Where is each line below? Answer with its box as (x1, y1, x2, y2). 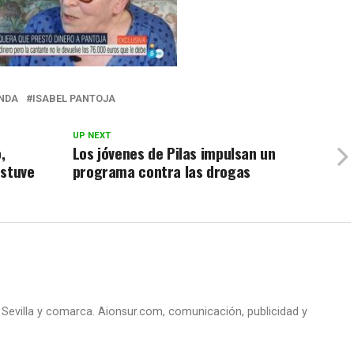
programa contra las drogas (72, 160, 250, 183)
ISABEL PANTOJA (32, 92, 115, 104)
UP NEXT (72, 130, 111, 141)
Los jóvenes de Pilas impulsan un (72, 141, 276, 164)
